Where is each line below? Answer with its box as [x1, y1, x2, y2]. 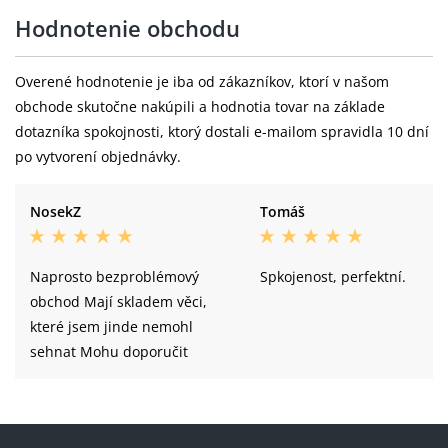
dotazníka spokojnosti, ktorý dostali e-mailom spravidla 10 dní [15, 121, 429, 141]
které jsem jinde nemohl [30, 316, 193, 336]
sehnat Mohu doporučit [30, 341, 188, 361]
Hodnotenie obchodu [15, 12, 240, 43]
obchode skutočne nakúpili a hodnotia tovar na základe [15, 96, 385, 116]
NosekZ [30, 201, 81, 221]
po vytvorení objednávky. [15, 146, 181, 166]
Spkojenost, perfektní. [260, 266, 406, 286]
